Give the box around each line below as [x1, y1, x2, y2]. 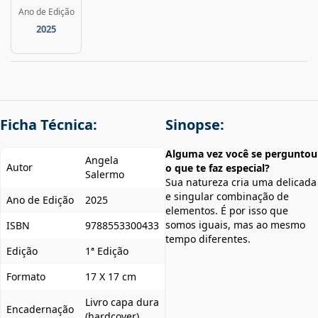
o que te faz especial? [165, 161, 270, 175]
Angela [85, 153, 119, 167]
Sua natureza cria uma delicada [165, 175, 317, 189]
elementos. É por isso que [165, 204, 288, 217]
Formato [6, 270, 45, 283]
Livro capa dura [85, 295, 159, 309]
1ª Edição [85, 244, 128, 258]
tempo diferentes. [165, 232, 251, 246]
